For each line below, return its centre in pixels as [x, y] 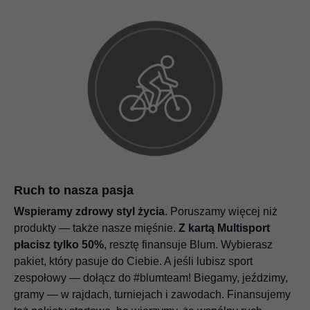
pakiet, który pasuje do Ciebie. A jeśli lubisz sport [133, 262]
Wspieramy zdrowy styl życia [89, 212]
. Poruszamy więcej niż [221, 212]
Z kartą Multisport [224, 228]
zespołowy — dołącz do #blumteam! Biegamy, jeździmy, [151, 278]
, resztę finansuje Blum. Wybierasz [188, 245]
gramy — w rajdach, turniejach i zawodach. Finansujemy [152, 295]
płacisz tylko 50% [59, 245]
